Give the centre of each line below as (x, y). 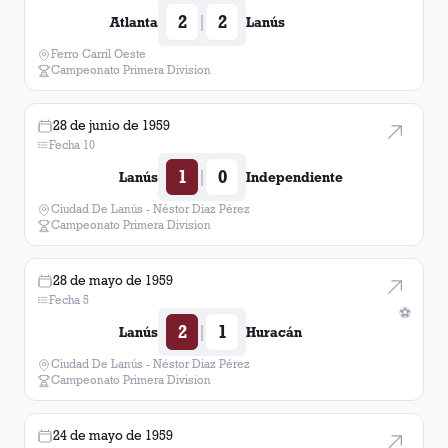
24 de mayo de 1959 (113, 435)
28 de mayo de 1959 (113, 280)
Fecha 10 (72, 144)
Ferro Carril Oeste (98, 53)
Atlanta (134, 22)
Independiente (294, 177)
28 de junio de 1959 (111, 125)
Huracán (274, 332)
